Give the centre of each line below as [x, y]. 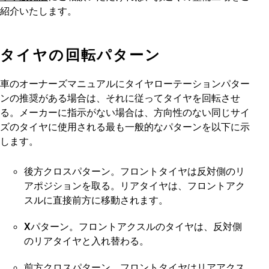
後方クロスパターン [67, 171]
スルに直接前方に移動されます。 [96, 200]
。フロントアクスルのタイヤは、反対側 [156, 226]
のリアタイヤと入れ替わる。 [86, 241]
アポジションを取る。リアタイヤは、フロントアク [134, 186]
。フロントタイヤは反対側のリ [178, 171]
